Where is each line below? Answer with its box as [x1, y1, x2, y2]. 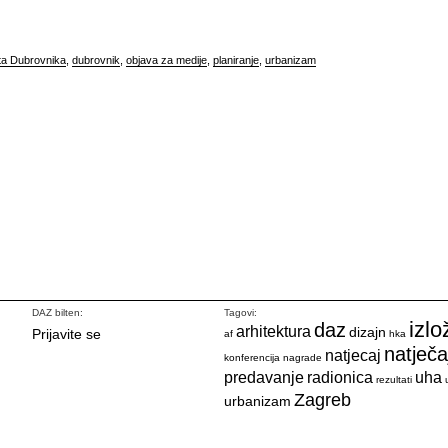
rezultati [376, 374, 412, 385]
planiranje [213, 54, 259, 66]
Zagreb [294, 390, 351, 410]
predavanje [224, 369, 304, 386]
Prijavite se [32, 326, 101, 342]
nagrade [283, 352, 322, 363]
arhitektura [236, 323, 311, 340]
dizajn [349, 324, 386, 340]
